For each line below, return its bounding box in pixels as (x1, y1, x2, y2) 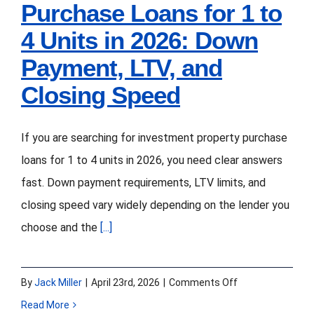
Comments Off (169, 276, 238, 288)
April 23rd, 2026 (91, 276, 160, 288)
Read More (21, 299, 69, 310)
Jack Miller (34, 276, 82, 288)
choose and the (21, 220, 100, 234)
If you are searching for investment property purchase (21, 130, 287, 144)
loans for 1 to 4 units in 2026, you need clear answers (21, 153, 282, 167)
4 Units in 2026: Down (21, 26, 258, 55)
